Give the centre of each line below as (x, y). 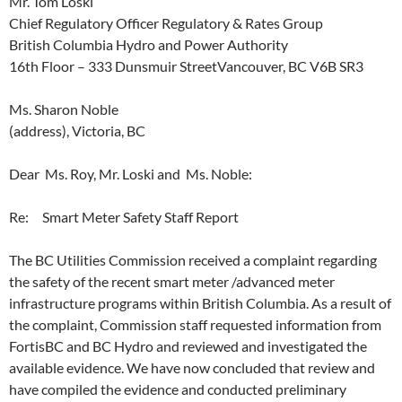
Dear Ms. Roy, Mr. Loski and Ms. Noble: (131, 174)
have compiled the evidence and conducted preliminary (178, 389)
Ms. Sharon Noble (64, 109)
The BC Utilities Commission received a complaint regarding (193, 260)
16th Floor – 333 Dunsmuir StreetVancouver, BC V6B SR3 (186, 66)
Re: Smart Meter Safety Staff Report (124, 217)
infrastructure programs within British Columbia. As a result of (200, 303)
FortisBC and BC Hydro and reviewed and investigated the (188, 346)
